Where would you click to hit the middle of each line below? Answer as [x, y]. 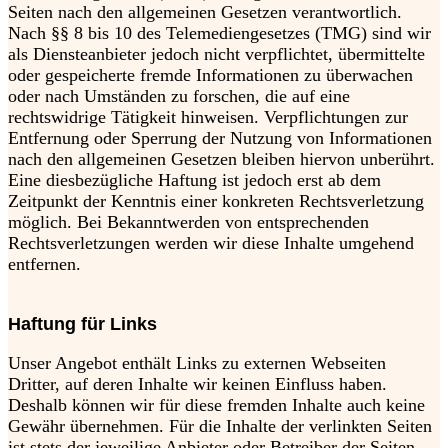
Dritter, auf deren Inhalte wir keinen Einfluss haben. [197, 384]
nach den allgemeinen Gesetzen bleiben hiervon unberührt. [221, 159]
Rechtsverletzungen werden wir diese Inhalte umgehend [211, 243]
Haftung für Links [82, 324]
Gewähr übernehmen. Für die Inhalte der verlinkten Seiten [220, 426]
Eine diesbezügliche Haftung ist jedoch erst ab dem [194, 180]
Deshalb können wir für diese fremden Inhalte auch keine [216, 405]
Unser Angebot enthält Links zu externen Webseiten [197, 363]
